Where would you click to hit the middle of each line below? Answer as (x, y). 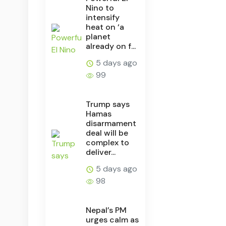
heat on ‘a (105, 27)
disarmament (111, 123)
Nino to (100, 8)
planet (98, 36)
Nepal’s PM (106, 210)
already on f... (111, 46)
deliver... (101, 152)
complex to (108, 142)
